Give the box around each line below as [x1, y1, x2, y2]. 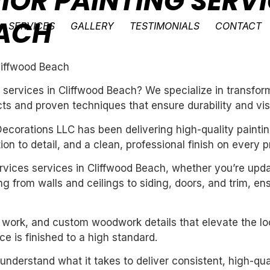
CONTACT [215, 20, 262, 32]
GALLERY [71, 20, 115, 32]
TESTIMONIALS [130, 20, 200, 32]
